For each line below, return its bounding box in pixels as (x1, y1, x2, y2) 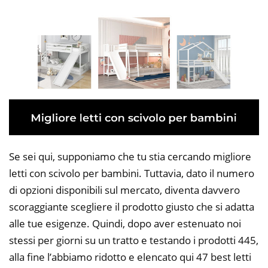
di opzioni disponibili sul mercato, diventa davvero (9, 183, 240, 197)
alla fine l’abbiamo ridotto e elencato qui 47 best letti (9, 250, 251, 264)
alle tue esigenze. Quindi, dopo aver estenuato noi (9, 217, 241, 231)
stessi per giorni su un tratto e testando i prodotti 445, (9, 233, 258, 248)
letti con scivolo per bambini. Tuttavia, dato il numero (9, 166, 254, 181)
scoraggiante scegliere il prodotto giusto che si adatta (9, 200, 254, 214)
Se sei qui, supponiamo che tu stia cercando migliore (9, 150, 251, 164)
